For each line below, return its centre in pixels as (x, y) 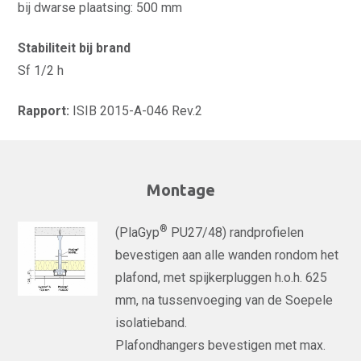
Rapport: (45, 111)
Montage (180, 190)
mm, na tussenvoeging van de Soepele (224, 300)
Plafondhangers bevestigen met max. (221, 345)
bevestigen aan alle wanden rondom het (227, 255)
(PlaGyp (138, 232)
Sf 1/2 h (41, 71)
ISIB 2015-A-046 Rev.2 (137, 111)
